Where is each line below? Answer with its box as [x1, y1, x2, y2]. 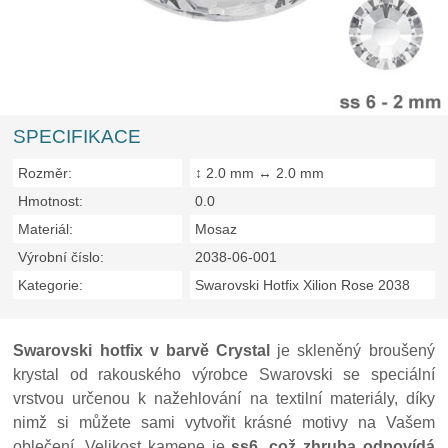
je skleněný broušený [270, 342, 435, 359]
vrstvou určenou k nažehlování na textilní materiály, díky [13, 390, 435, 407]
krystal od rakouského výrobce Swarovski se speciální [13, 366, 435, 383]
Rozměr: [18, 165, 73, 181]
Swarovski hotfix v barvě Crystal [13, 342, 271, 359]
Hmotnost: [18, 193, 84, 209]
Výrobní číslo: [18, 249, 105, 265]
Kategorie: [18, 277, 84, 293]
